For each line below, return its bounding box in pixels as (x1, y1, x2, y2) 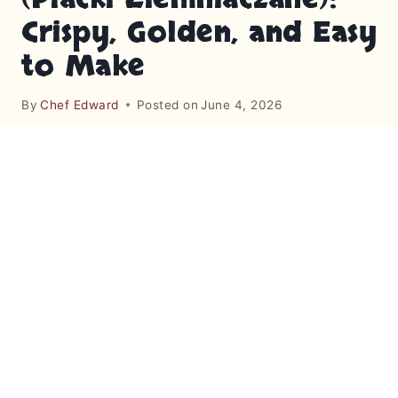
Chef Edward (40, 97, 119, 112)
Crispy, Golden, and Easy (21, 13, 377, 53)
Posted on (136, 97, 199, 112)
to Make (21, 47, 146, 87)
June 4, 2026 (201, 97, 283, 112)
